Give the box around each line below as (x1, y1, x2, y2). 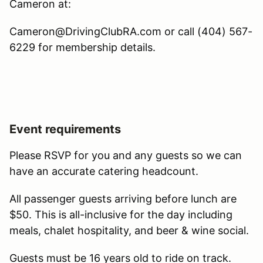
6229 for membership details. (9, 41, 156, 53)
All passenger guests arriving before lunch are (9, 192, 237, 205)
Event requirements (9, 122, 121, 136)
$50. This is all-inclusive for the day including (9, 208, 232, 221)
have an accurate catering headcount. (9, 164, 201, 177)
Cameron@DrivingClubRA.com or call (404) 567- (9, 25, 252, 38)
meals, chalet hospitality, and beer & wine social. (9, 224, 249, 237)
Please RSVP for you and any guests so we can (9, 149, 242, 161)
